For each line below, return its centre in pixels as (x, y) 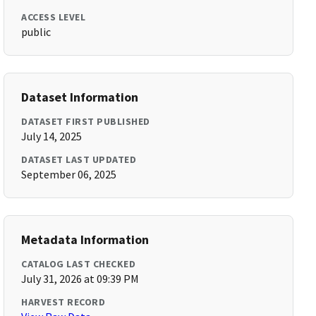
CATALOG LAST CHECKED (79, 264)
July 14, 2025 (52, 136)
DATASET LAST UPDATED (79, 159)
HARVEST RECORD (63, 302)
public (36, 32)
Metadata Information (85, 239)
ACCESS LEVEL (54, 17)
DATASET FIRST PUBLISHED (86, 121)
